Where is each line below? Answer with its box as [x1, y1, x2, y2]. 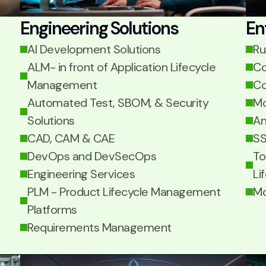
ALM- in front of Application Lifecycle [27, 59, 216, 75]
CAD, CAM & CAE [27, 131, 115, 146]
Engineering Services [27, 166, 135, 182]
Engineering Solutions [20, 17, 178, 40]
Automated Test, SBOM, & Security [27, 95, 208, 110]
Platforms [27, 202, 77, 217]
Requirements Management [27, 220, 172, 235]
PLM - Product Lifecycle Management [27, 184, 220, 199]
